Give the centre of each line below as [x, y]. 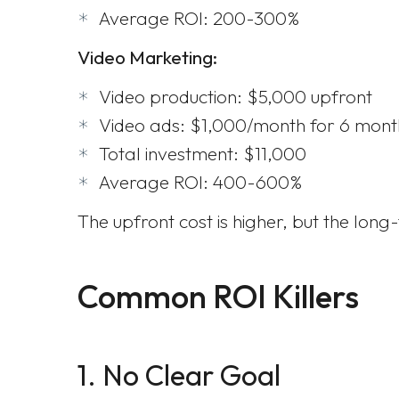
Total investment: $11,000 [203, 153]
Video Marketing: [147, 57]
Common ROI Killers [218, 296]
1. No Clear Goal [179, 375]
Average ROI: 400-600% [200, 182]
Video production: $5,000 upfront [236, 96]
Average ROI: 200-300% [199, 18]
